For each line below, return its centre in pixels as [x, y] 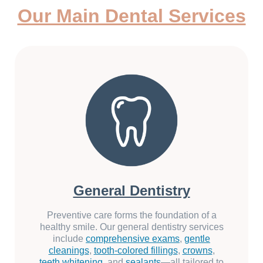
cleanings [69, 251]
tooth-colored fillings [136, 251]
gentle [197, 239]
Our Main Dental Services [131, 16]
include [69, 239]
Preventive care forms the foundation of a [131, 215]
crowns [197, 251]
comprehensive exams [133, 239]
